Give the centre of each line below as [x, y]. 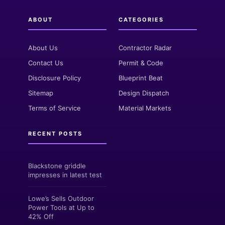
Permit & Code [141, 63]
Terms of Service [54, 108]
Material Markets [145, 108]
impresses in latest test [65, 175]
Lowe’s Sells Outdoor [61, 199]
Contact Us [46, 63]
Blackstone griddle [57, 166]
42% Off [41, 217]
